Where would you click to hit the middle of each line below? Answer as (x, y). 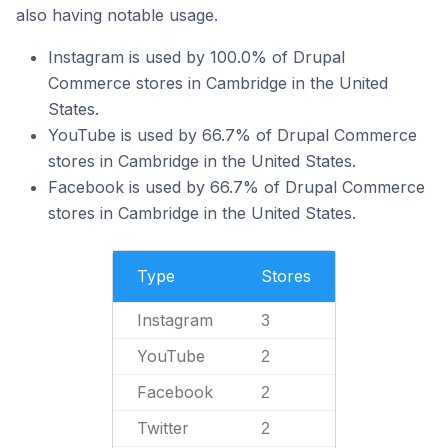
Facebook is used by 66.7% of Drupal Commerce (236, 187)
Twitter (163, 428)
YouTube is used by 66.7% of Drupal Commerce (232, 135)
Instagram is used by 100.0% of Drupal (196, 57)
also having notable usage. (117, 15)
